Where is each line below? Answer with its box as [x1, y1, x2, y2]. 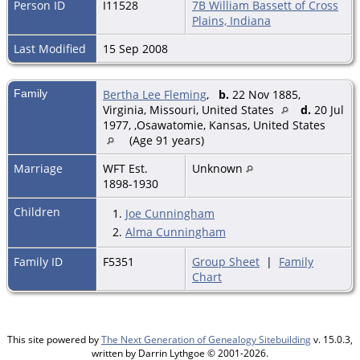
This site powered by [7, 332, 101, 346]
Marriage [14, 160, 63, 176]
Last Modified [14, 40, 86, 56]
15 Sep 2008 [103, 40, 171, 56]
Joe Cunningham [125, 205, 215, 221]
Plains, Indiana [192, 12, 271, 28]
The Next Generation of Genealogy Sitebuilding [101, 332, 311, 346]
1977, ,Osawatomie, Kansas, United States [103, 117, 325, 133]
